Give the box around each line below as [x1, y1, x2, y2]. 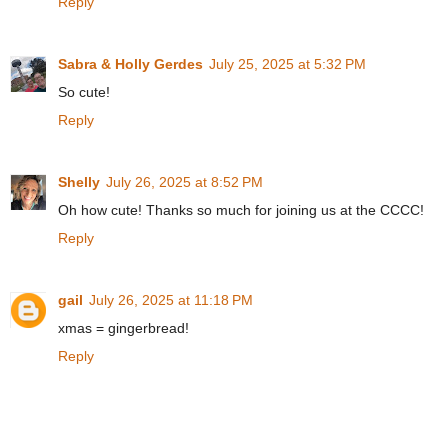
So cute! [58, 83, 110, 100]
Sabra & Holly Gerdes [58, 55, 203, 72]
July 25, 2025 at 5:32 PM [209, 55, 366, 72]
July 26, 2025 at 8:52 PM [106, 173, 263, 190]
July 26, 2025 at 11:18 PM [89, 291, 253, 308]
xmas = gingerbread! [58, 319, 189, 336]
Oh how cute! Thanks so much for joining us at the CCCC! [58, 201, 424, 218]
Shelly [58, 173, 100, 190]
